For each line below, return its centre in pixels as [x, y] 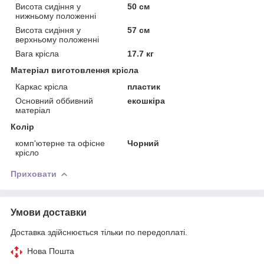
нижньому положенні [56, 16]
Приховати [34, 174]
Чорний [143, 143]
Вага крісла [37, 53]
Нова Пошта [51, 251]
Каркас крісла [42, 86]
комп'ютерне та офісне [60, 143]
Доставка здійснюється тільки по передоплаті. [99, 232]
